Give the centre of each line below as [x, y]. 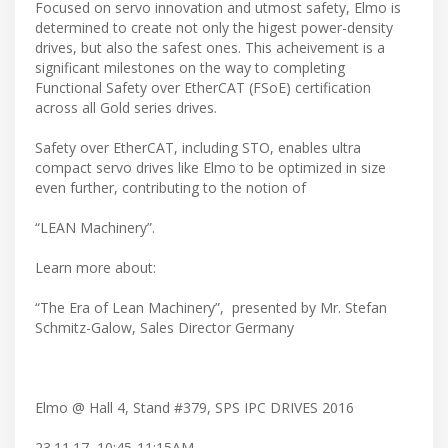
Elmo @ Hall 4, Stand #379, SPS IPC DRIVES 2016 [194, 407]
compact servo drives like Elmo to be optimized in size [210, 167]
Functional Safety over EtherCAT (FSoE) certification [203, 87]
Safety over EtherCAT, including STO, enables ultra [198, 147]
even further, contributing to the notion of [170, 187]
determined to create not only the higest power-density [214, 27]
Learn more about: [95, 267]
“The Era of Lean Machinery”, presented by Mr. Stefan [211, 307]
